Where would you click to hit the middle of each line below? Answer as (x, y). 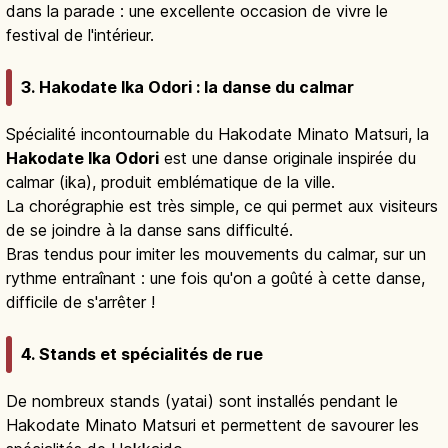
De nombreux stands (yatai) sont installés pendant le (202, 401)
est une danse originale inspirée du (287, 157)
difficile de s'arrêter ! (80, 301)
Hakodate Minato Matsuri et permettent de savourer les (212, 425)
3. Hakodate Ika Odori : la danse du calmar (187, 86)
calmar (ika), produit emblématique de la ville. (170, 181)
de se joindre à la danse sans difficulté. (149, 229)
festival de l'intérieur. (80, 34)
